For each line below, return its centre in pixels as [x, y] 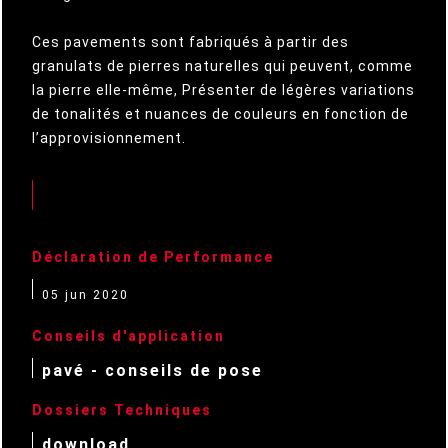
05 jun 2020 [85, 295]
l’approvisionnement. [109, 138]
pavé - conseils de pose [152, 370]
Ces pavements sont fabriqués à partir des [190, 42]
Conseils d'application [128, 336]
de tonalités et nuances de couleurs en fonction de [220, 114]
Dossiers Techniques [122, 410]
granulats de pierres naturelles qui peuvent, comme [222, 66]
